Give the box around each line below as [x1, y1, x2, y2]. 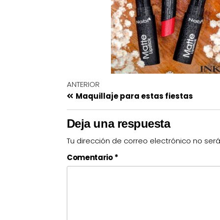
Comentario [66, 152, 114, 163]
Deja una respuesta [66, 117, 170, 130]
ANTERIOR [66, 79, 100, 89]
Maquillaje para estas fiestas [75, 91, 193, 101]
